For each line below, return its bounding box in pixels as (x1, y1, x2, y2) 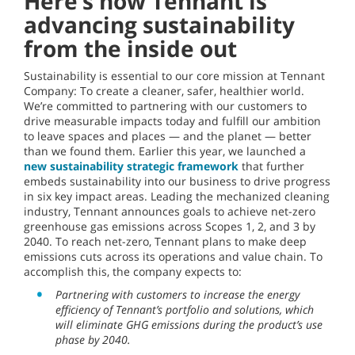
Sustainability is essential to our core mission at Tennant (24, 68, 325, 84)
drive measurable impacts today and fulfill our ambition (24, 113, 321, 129)
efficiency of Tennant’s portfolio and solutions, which (55, 302, 314, 318)
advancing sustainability (24, 10, 295, 40)
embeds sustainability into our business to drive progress (24, 174, 330, 189)
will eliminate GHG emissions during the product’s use (55, 317, 323, 333)
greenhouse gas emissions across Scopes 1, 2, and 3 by (24, 219, 315, 235)
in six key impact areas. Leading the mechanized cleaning (24, 189, 330, 204)
